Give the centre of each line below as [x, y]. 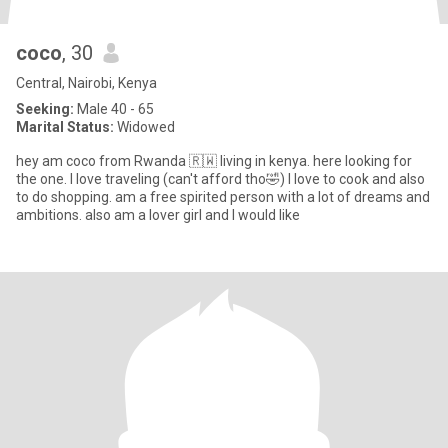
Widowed [144, 127]
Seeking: [45, 109]
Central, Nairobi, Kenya [86, 83]
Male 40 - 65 [114, 109]
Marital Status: [65, 127]
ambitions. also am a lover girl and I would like [158, 215]
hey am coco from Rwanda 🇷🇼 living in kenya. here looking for [214, 161]
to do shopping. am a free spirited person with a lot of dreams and [223, 197]
